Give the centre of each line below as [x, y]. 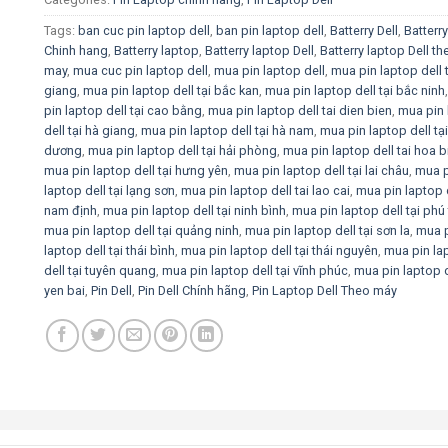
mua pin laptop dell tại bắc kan [171, 91]
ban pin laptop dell [270, 31]
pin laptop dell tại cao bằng [123, 111]
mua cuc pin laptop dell [140, 71]
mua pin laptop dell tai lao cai [265, 191]
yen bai [64, 291]
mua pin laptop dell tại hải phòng [182, 151]
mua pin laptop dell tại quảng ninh [141, 231]
